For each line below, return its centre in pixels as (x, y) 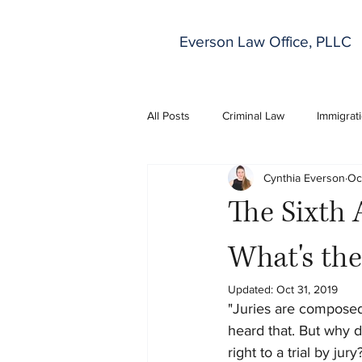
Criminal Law (253, 115)
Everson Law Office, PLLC (265, 42)
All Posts (168, 115)
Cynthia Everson (304, 177)
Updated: (252, 289)
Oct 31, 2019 (307, 289)
